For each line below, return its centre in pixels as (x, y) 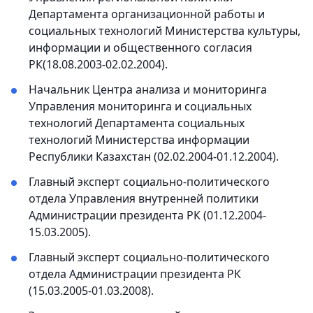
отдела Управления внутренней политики (144, 199)
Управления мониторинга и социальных (140, 107)
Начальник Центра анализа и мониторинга (148, 90)
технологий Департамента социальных (137, 123)
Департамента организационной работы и (147, 14)
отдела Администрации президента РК (135, 274)
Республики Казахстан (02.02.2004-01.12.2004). (154, 157)
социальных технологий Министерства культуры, (165, 31)
